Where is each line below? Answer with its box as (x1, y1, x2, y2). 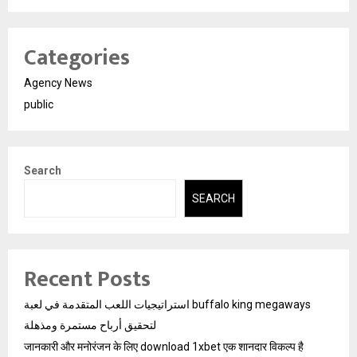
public (24, 97, 53, 111)
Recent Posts (24, 261, 151, 299)
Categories (24, 38, 130, 76)
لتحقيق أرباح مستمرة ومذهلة (24, 319, 156, 332)
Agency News (24, 76, 92, 89)
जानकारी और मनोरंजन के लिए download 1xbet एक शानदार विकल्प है (24, 340, 304, 354)
